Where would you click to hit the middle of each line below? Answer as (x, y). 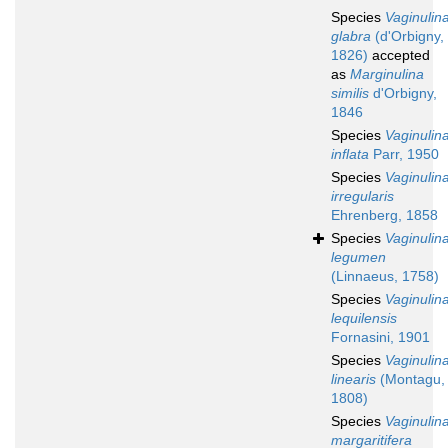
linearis (353, 379)
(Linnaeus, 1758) (385, 276)
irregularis (362, 196)
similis (350, 93)
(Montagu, (410, 379)
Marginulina (387, 74)
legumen (358, 257)
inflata (350, 154)
